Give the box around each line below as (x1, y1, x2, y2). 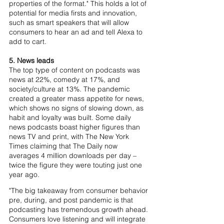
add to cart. (9, 37, 48, 46)
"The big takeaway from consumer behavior (9, 186, 150, 195)
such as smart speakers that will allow (9, 18, 131, 27)
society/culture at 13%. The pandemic (9, 84, 132, 93)
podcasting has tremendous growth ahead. (9, 205, 150, 214)
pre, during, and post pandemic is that (9, 195, 135, 205)
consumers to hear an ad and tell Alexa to (9, 27, 144, 36)
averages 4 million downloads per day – (9, 151, 138, 160)
